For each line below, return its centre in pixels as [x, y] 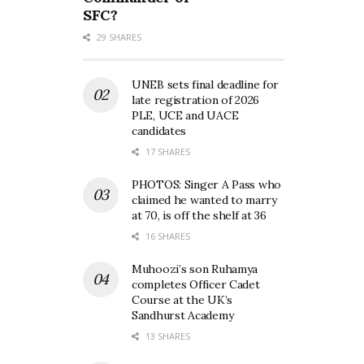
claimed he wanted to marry [204, 200]
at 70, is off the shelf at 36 [199, 216]
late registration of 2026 [196, 100]
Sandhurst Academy [183, 316]
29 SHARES [118, 37]
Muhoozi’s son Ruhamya [195, 269]
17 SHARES [167, 152]
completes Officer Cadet [196, 285]
